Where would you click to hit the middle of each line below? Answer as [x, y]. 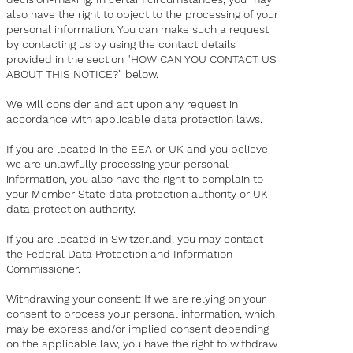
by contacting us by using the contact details [121, 45]
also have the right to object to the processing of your [143, 15]
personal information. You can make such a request [138, 30]
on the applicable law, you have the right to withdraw [142, 344]
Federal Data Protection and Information [130, 254]
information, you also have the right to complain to [135, 179]
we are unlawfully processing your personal [118, 164]
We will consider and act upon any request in [123, 104]
